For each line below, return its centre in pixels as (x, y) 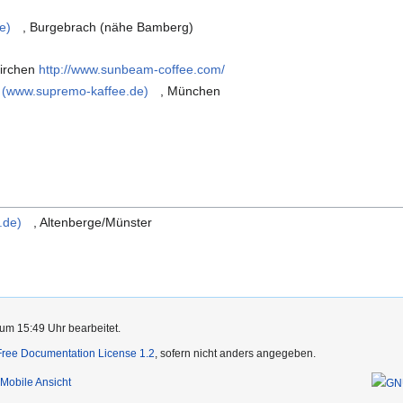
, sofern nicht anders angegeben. (235, 354)
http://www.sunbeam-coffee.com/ (132, 70)
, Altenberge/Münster (93, 223)
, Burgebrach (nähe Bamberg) (108, 27)
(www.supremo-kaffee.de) (76, 90)
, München (191, 90)
